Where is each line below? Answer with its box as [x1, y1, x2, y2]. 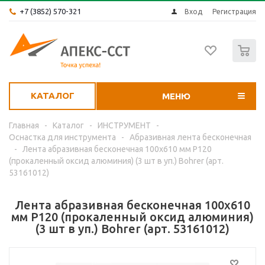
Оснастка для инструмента [9, 132, 116, 142]
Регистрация [212, 8, 256, 15]
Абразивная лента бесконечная [130, 132, 251, 142]
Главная [9, 121, 39, 130]
